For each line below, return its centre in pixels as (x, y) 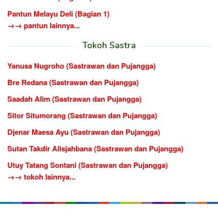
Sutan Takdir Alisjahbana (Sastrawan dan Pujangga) (95, 148)
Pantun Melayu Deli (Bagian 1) (58, 13)
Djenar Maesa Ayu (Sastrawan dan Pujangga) (84, 132)
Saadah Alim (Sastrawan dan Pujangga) (74, 99)
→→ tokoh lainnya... (41, 176)
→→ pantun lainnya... (44, 25)
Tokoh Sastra (109, 45)
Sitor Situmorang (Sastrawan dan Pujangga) (82, 115)
